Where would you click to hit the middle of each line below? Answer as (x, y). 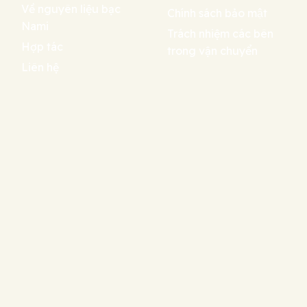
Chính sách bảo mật (217, 13)
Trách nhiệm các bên (220, 34)
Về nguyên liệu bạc (71, 9)
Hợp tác (42, 46)
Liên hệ (40, 67)
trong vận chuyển (212, 51)
